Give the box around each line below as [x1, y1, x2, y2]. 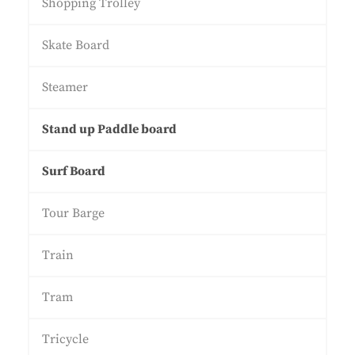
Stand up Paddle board [42, 121, 177, 137]
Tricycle [42, 331, 89, 347]
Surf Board [42, 163, 105, 179]
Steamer [42, 79, 88, 95]
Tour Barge [42, 205, 105, 221]
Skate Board [42, 37, 109, 53]
